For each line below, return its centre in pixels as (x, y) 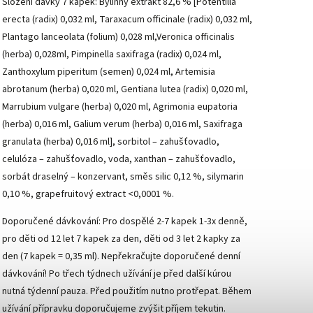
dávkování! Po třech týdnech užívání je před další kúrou (117, 274)
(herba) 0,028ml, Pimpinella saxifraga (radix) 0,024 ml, (112, 54)
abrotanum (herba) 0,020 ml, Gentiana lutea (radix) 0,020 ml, (125, 89)
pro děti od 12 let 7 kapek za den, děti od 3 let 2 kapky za (121, 239)
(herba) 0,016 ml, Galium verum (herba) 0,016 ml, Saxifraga (122, 124)
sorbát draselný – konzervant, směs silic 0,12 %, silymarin (123, 176)
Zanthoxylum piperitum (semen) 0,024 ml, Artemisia (109, 72)
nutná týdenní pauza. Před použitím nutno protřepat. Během (127, 291)
